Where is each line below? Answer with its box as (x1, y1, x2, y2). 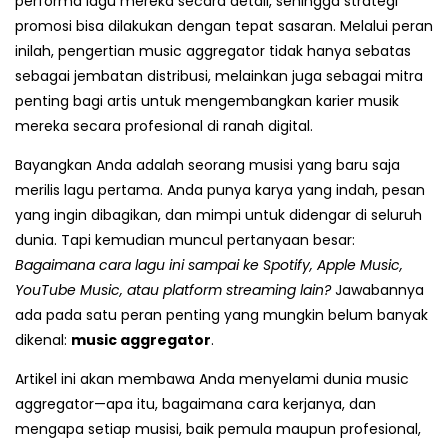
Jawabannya (331, 280, 424, 301)
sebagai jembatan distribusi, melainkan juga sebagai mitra (15, 66, 423, 87)
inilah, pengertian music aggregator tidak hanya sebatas (15, 41, 411, 62)
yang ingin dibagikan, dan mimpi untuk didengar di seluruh (15, 205, 422, 226)
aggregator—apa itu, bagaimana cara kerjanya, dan (15, 394, 376, 415)
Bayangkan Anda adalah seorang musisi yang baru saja (15, 155, 400, 176)
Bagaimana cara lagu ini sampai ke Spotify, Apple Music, (15, 255, 403, 276)
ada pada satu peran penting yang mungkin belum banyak (15, 305, 428, 326)
